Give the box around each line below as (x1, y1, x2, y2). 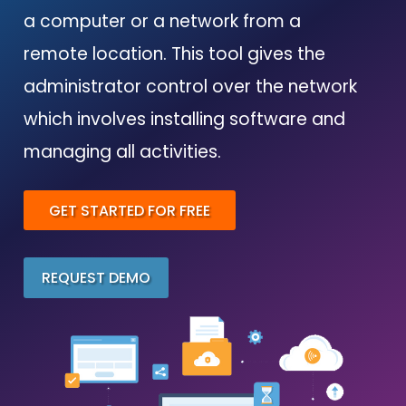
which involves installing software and (24, 107, 346, 131)
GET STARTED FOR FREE (49, 200, 211, 221)
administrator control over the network (24, 74, 358, 99)
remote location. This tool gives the (24, 42, 326, 66)
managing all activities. (24, 140, 222, 164)
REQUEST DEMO (42, 267, 151, 288)
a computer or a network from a (24, 9, 302, 34)
